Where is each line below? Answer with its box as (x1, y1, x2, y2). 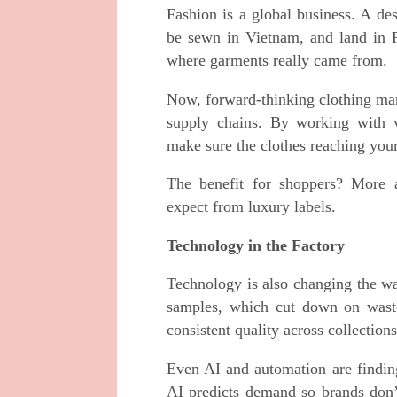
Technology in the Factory (167, 236, 345, 254)
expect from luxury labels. (167, 198, 336, 216)
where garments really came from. (167, 51, 387, 69)
